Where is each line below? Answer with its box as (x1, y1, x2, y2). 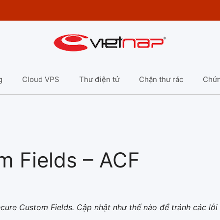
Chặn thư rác (138, 75, 183, 84)
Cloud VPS (22, 75, 59, 84)
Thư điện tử (79, 75, 119, 84)
